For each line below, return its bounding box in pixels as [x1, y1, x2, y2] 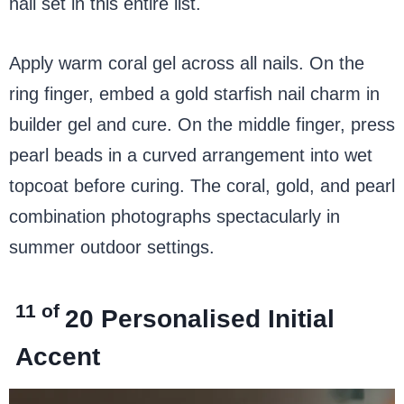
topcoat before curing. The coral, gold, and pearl [9, 175, 395, 196]
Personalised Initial [101, 304, 335, 333]
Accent [15, 342, 101, 371]
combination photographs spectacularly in [9, 206, 340, 226]
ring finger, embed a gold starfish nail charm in [9, 83, 380, 104]
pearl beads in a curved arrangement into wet [9, 144, 372, 165]
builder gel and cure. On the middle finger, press [9, 114, 395, 134]
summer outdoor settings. [9, 236, 215, 257]
